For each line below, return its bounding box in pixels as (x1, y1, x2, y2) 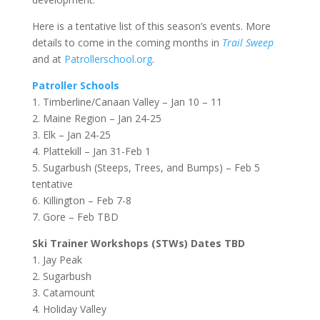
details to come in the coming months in (31, 35, 222, 49)
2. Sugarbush (31, 269, 91, 283)
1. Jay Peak (31, 252, 82, 266)
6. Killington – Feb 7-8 (31, 193, 131, 207)
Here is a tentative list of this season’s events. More (31, 19, 271, 33)
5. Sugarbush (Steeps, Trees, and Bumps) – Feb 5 (31, 160, 260, 174)
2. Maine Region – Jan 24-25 (31, 111, 161, 125)
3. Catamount (31, 285, 95, 299)
